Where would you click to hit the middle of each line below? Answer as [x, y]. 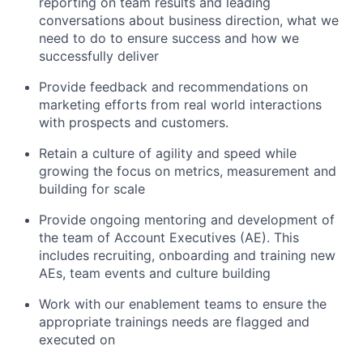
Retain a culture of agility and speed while [168, 153]
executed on [77, 339]
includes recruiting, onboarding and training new [187, 255]
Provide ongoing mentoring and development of [187, 219]
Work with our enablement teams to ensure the [183, 303]
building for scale [92, 188]
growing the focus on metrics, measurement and [188, 171]
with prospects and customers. [134, 122]
